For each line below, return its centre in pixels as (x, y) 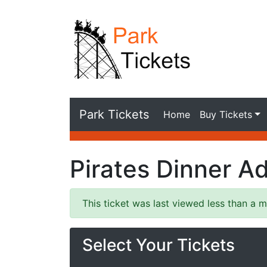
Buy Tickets (226, 114)
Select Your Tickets (159, 245)
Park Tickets (114, 114)
